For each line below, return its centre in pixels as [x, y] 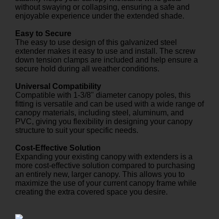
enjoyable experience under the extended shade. [100, 16]
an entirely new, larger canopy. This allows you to [100, 174]
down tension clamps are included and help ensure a [107, 60]
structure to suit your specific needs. [77, 130]
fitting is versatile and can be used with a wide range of [109, 104]
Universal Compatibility [58, 86]
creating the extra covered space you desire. [91, 192]
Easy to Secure [43, 33]
